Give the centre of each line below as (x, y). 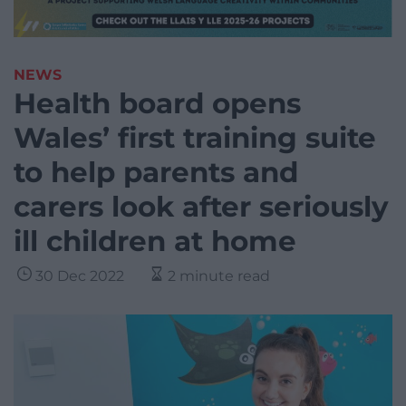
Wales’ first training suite (195, 138)
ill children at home (155, 242)
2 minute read (219, 276)
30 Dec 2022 (80, 276)
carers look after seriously (201, 207)
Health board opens (157, 104)
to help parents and (156, 173)
